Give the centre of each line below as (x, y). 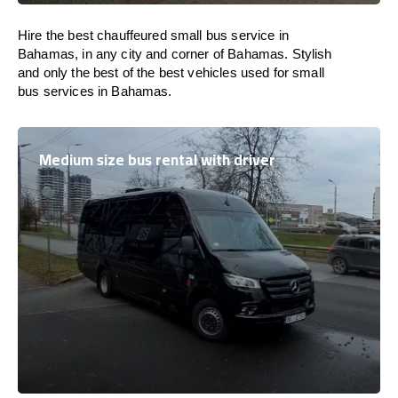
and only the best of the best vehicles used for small (171, 72)
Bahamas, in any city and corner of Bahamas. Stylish (175, 54)
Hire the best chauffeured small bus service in (153, 35)
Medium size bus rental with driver (157, 160)
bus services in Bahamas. (95, 91)
